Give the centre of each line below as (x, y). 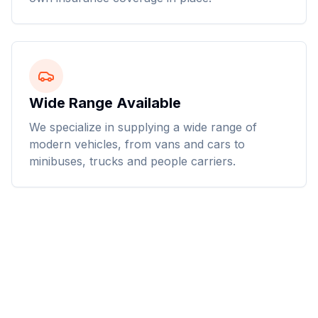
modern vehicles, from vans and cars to (137, 144)
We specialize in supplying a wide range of (143, 127)
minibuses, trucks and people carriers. (132, 161)
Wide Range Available (105, 103)
